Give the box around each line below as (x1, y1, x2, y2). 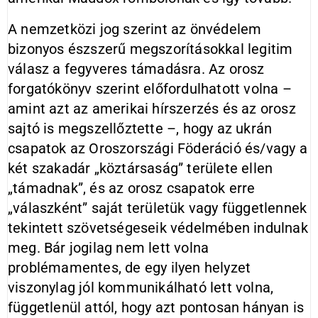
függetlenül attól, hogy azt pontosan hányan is (8, 299, 305, 316)
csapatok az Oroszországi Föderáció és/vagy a (8, 140, 307, 157)
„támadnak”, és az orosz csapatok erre (8, 180, 256, 197)
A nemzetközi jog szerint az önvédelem (8, 21, 262, 38)
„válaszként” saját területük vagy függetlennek (8, 199, 307, 216)
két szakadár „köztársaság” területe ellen (8, 160, 273, 177)
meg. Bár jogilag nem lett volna (8, 239, 209, 256)
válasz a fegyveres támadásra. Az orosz (8, 60, 265, 77)
